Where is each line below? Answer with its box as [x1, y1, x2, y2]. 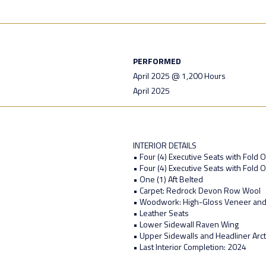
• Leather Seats [133, 207, 189, 220]
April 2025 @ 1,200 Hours [133, 69, 226, 83]
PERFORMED [133, 55, 181, 68]
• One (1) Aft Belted [133, 173, 203, 186]
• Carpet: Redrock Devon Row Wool [133, 184, 261, 197]
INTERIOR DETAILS [133, 139, 197, 152]
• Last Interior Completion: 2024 [133, 240, 246, 254]
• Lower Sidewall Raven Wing [133, 218, 239, 231]
